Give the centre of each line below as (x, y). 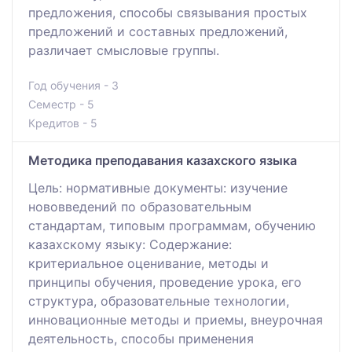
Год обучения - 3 (73, 85)
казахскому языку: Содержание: (130, 244)
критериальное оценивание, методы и (148, 263)
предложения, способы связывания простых (168, 12)
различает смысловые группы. (124, 50)
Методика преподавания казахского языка (163, 160)
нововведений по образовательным (140, 206)
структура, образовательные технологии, (159, 301)
